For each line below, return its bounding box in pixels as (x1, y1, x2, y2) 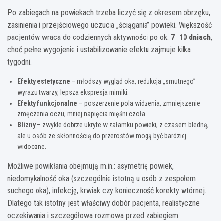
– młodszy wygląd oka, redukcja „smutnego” (70, 77, 196, 85)
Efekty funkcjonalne (17, 99, 77, 107)
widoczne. (17, 142, 46, 150)
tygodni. (7, 57, 32, 67)
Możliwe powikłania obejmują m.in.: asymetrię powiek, (7, 161, 174, 171)
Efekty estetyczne (17, 77, 70, 85)
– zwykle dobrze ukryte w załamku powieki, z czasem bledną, (36, 120, 209, 129)
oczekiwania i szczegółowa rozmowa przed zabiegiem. (7, 210, 180, 220)
